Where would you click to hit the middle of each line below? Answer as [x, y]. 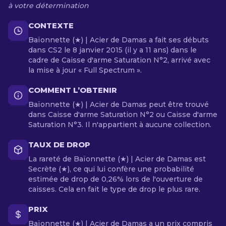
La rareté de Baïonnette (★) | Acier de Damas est [117, 159]
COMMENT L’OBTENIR [73, 90]
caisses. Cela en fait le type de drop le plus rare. [114, 189]
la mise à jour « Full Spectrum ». [85, 70]
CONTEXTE [51, 25]
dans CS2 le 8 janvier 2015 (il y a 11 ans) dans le [112, 50]
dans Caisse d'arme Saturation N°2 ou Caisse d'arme [123, 115]
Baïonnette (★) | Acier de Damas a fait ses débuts [119, 40]
